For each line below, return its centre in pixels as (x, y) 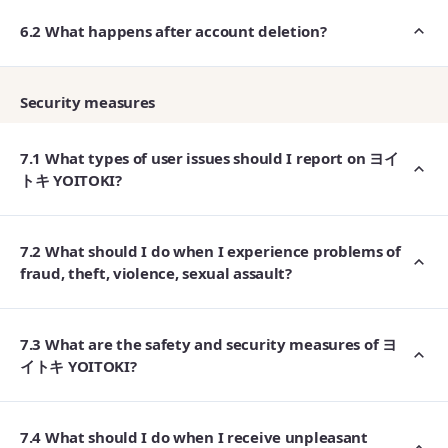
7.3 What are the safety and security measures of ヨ (208, 344)
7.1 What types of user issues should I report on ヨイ (209, 158)
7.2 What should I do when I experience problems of (210, 251)
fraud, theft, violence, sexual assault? (156, 273)
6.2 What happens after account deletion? (173, 31)
